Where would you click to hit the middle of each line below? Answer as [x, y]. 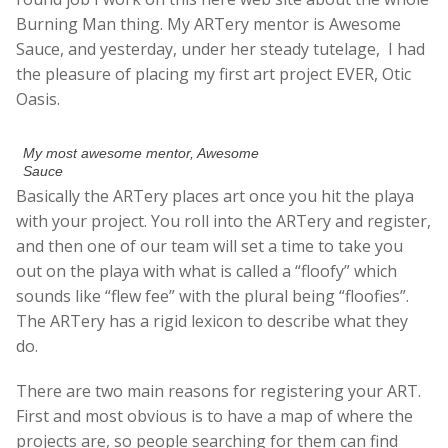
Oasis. [38, 99]
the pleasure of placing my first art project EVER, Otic [213, 74]
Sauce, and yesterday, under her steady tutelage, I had [220, 49]
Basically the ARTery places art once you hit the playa [215, 196]
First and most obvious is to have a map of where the [214, 416]
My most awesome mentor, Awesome [141, 153]
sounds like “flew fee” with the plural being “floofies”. [212, 296]
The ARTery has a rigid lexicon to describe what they [212, 321]
